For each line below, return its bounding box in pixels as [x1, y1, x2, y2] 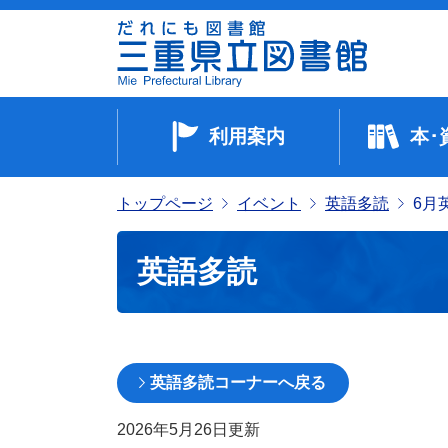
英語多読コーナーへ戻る [150, 373, 326, 391]
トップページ [117, 194, 213, 212]
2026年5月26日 [117, 420, 228, 438]
